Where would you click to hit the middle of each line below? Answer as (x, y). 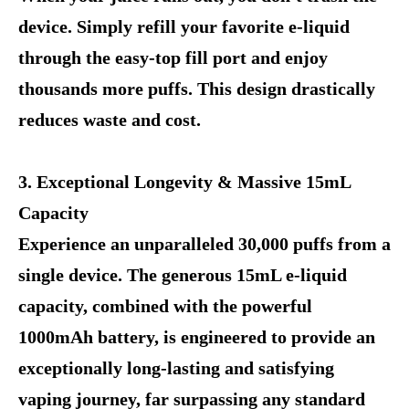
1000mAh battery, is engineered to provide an (197, 337)
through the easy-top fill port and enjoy (173, 58)
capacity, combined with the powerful (165, 306)
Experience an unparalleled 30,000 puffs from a (204, 244)
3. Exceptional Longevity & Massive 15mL (184, 182)
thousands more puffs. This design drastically (197, 89)
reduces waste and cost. (110, 120)
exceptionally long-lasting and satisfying (176, 368)
